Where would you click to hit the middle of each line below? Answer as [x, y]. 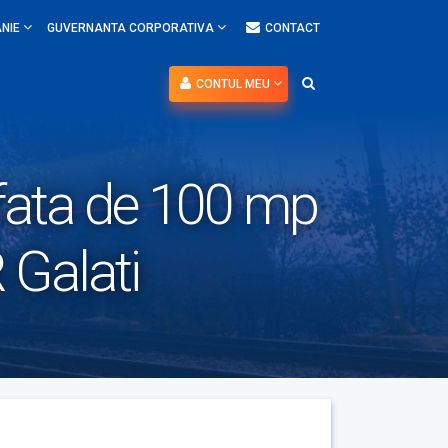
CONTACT [292, 28]
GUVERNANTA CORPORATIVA [132, 28]
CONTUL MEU [234, 84]
